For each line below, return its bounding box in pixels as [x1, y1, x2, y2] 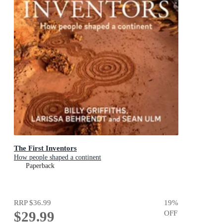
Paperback [26, 162, 55, 170]
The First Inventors [14, 144, 77, 153]
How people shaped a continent [14, 154, 101, 162]
